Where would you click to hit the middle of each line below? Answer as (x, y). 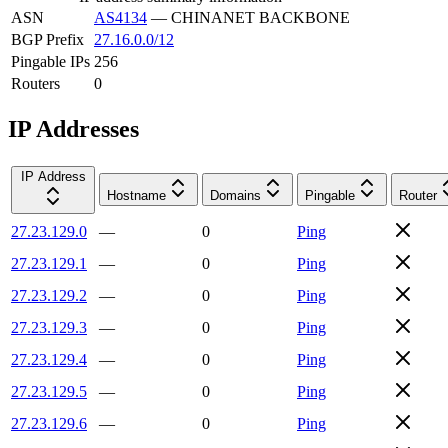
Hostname (136, 195)
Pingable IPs (50, 61)
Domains (235, 195)
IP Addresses (73, 128)
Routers (35, 83)
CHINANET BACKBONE (260, 17)
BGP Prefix (47, 39)
